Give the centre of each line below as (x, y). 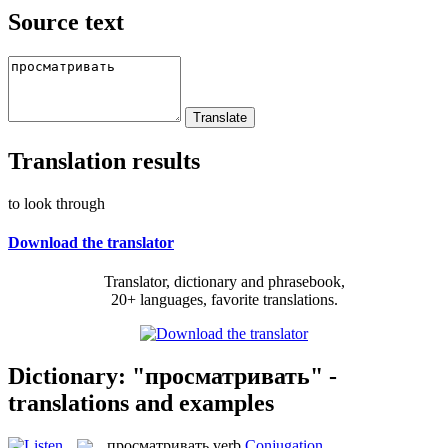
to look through (56, 203)
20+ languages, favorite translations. (224, 300)
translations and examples (141, 402)
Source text (66, 21)
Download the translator (91, 242)
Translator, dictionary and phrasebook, (224, 282)
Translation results (104, 160)
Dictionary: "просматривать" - (172, 375)
